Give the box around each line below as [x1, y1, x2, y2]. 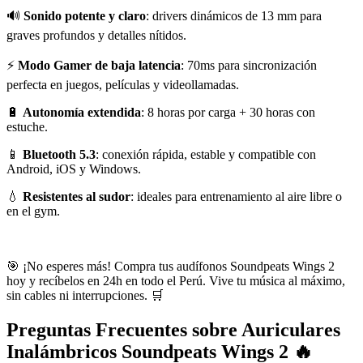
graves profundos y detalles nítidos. [6, 28, 186, 43]
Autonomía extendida [23, 105, 141, 120]
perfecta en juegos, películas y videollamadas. [6, 78, 239, 92]
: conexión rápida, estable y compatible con [96, 147, 316, 162]
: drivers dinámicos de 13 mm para [146, 9, 322, 23]
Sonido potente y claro [23, 9, 146, 23]
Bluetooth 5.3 [23, 147, 96, 162]
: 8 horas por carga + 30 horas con [141, 105, 315, 120]
